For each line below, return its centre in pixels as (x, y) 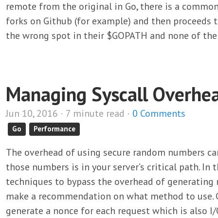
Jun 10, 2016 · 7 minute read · (69, 113)
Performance (55, 129)
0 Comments (159, 113)
